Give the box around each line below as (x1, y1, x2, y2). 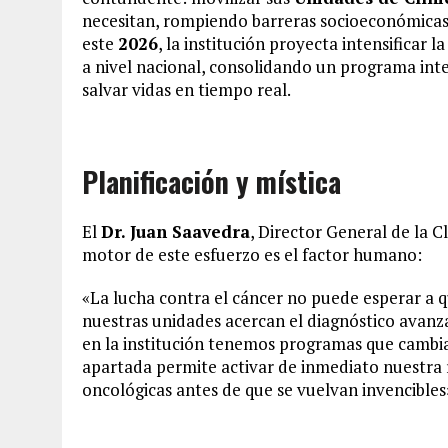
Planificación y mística (82, 160, 341, 202)
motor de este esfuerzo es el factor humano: (82, 242, 422, 266)
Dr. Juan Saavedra (101, 219, 250, 243)
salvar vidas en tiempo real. (82, 77, 291, 101)
